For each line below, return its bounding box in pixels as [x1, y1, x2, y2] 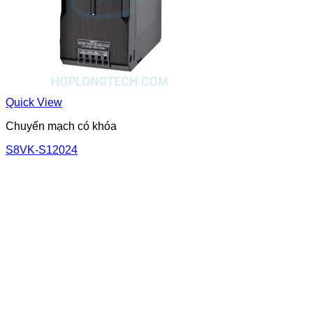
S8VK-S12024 [6, 143, 78, 156]
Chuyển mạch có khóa [6, 119, 117, 132]
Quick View [6, 96, 62, 108]
